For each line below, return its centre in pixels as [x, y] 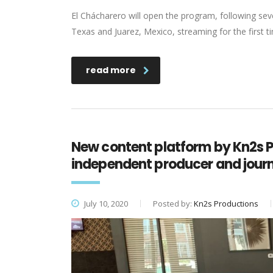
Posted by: [173, 204]
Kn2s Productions [226, 204]
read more [111, 70]
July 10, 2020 [105, 204]
